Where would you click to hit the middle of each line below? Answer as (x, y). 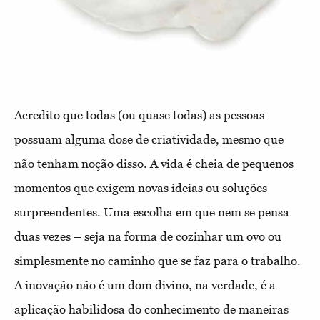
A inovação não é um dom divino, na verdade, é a (145, 285)
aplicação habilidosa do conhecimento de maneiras (151, 310)
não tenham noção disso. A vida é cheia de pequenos (154, 164)
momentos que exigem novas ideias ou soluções (141, 188)
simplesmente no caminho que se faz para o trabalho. (157, 261)
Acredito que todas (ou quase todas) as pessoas (139, 115)
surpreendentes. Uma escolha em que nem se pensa (152, 212)
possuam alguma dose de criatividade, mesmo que (149, 140)
